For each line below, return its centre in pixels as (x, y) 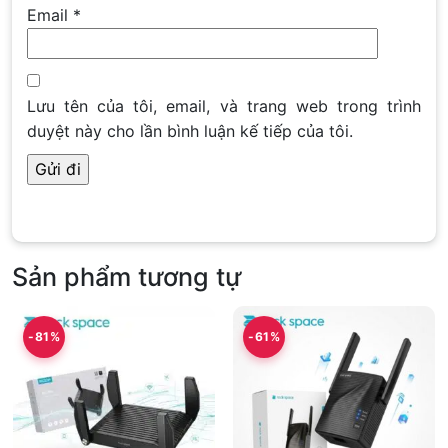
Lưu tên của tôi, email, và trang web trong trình (224, 105)
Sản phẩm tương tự (126, 276)
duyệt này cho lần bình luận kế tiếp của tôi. (190, 130)
